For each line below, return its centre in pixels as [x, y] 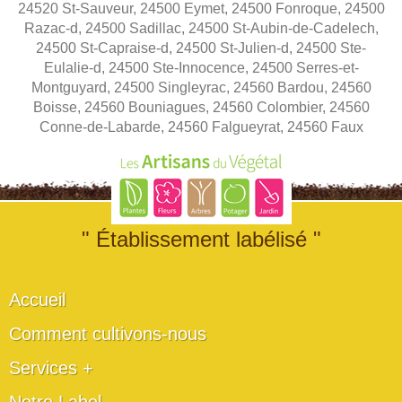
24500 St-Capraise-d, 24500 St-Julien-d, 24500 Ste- [201, 48]
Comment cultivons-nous [108, 333]
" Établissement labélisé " [201, 239]
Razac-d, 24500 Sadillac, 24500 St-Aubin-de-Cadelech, [201, 28]
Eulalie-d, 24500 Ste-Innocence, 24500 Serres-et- [201, 67]
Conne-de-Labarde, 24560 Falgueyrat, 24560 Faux [201, 127]
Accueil [37, 299]
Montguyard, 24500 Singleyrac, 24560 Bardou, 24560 [201, 87]
